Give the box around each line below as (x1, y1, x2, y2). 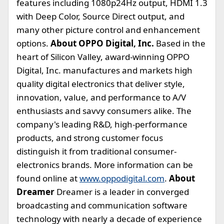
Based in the (154, 37, 205, 49)
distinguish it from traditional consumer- (16, 145, 176, 157)
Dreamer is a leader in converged (54, 186, 189, 197)
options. (16, 37, 50, 49)
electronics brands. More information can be (16, 159, 193, 170)
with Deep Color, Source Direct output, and (16, 10, 184, 22)
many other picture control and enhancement (16, 24, 200, 35)
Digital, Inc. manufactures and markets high (16, 64, 192, 76)
